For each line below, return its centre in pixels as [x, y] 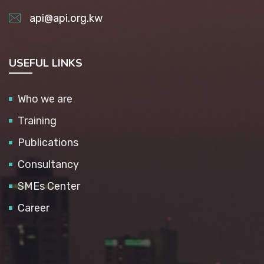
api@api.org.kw [66, 18]
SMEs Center [49, 186]
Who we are [45, 99]
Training [37, 121]
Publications [48, 143]
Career [34, 208]
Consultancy [48, 164]
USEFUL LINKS [46, 63]
